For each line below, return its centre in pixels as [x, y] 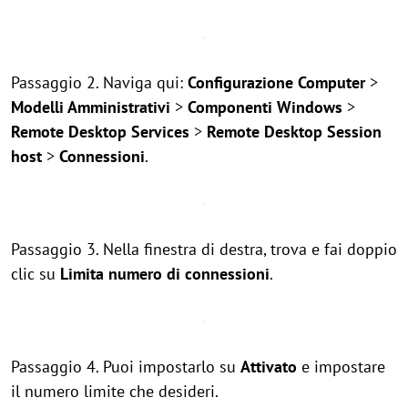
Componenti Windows [267, 107]
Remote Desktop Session [294, 132]
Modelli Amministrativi [93, 107]
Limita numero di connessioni [165, 274]
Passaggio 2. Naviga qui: [99, 82]
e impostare [341, 367]
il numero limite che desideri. [115, 391]
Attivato [269, 367]
